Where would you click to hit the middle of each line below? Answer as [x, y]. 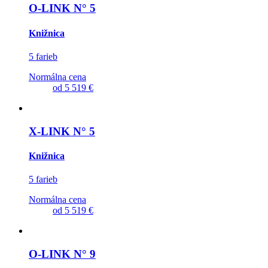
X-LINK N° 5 [62, 131]
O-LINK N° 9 [62, 254]
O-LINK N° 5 [62, 8]
